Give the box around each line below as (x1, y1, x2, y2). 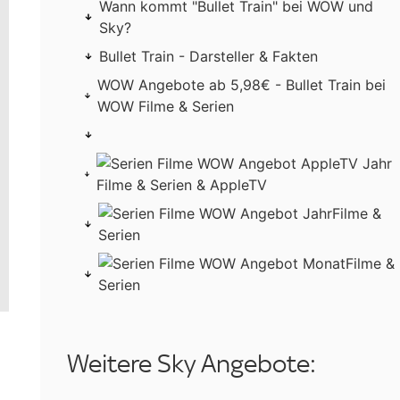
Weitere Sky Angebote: (66, 349, 316, 379)
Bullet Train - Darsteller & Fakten (98, 47, 318, 66)
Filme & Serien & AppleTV (96, 176, 268, 195)
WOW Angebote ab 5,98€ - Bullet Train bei (96, 76, 386, 95)
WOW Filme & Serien (96, 97, 234, 116)
